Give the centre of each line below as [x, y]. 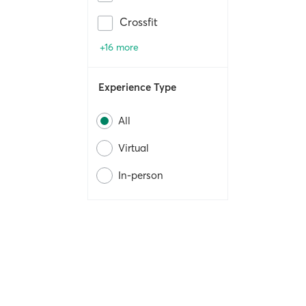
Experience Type [137, 87]
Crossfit [139, 22]
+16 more [119, 47]
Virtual [134, 148]
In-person [141, 176]
